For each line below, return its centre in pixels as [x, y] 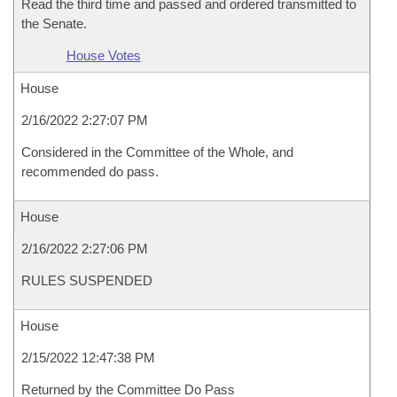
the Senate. [54, 23]
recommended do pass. [90, 171]
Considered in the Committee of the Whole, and [157, 152]
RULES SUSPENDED [87, 280]
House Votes [103, 55]
